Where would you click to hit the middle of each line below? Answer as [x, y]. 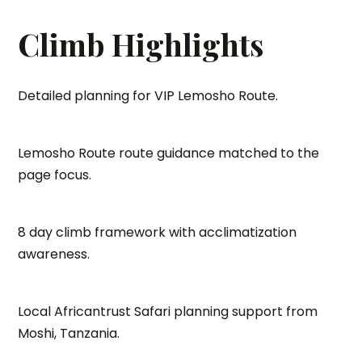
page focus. [55, 175]
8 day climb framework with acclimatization [158, 232]
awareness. [54, 254]
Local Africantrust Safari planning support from [168, 311]
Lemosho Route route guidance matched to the [169, 153]
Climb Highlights [141, 44]
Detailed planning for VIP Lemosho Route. [148, 96]
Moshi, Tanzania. [69, 333]
